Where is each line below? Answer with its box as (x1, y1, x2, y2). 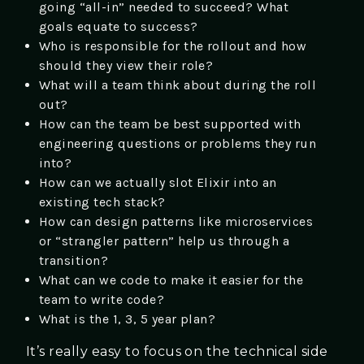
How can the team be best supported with (39, 115, 301, 132)
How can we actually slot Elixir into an (39, 174, 277, 190)
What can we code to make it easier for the (39, 271, 304, 288)
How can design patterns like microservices (39, 213, 314, 229)
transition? (39, 252, 109, 268)
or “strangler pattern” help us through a (39, 232, 290, 249)
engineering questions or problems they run (39, 135, 317, 151)
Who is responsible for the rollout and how (39, 37, 307, 54)
